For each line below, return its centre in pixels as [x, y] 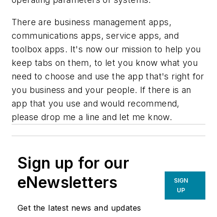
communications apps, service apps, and [95, 35]
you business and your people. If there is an [101, 90]
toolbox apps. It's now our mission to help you [106, 49]
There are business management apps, [92, 22]
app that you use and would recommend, [96, 103]
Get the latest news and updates [79, 208]
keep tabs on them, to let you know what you [105, 62]
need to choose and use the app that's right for [108, 76]
